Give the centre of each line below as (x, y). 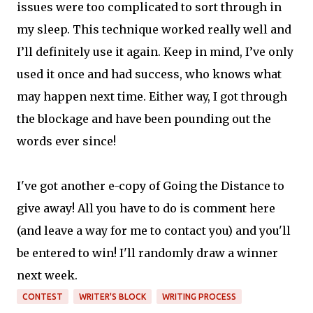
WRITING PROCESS (199, 297)
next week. (47, 275)
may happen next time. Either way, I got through (152, 96)
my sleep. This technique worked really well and (154, 29)
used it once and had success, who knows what (149, 74)
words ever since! (66, 141)
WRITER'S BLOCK (112, 297)
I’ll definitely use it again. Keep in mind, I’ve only (155, 52)
